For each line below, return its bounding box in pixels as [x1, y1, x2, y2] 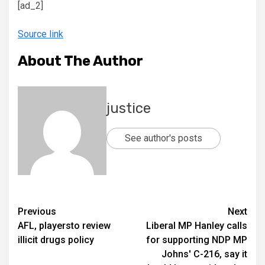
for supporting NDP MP [146, 234, 247, 246]
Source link [18, 28, 63, 40]
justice [106, 100, 151, 117]
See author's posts [125, 132, 202, 144]
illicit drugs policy [18, 234, 94, 246]
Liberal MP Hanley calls [146, 220, 247, 232]
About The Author [18, 53, 143, 70]
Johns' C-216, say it [161, 248, 247, 260]
